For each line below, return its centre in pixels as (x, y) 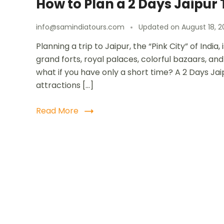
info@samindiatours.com (80, 27)
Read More (57, 111)
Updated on (160, 27)
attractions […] (65, 85)
